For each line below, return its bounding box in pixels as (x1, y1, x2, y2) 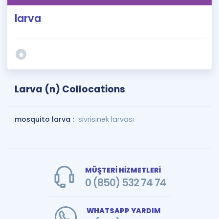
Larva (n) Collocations (15, 83, 125, 96)
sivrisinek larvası (78, 114, 134, 124)
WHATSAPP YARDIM (86, 206, 161, 216)
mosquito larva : (15, 114, 76, 124)
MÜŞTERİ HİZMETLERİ (85, 165, 161, 175)
